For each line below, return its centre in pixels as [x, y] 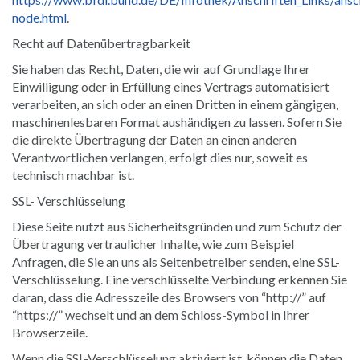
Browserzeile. [50, 332]
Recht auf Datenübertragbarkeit [101, 43]
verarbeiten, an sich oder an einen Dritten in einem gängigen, [175, 104]
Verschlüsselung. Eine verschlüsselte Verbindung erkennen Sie [180, 279]
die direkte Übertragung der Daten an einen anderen [154, 139]
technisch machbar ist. [73, 174]
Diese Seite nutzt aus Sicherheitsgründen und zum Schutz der [177, 226]
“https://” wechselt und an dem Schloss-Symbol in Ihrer [161, 314]
